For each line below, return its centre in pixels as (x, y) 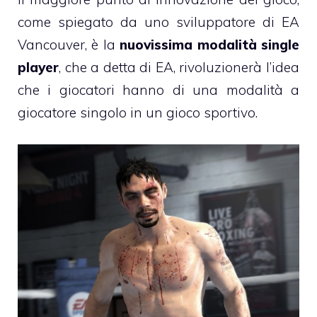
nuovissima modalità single (210, 45)
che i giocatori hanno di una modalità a (158, 90)
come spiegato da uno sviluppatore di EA (158, 22)
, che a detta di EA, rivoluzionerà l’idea (179, 68)
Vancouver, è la (69, 45)
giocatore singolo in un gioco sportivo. (138, 113)
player (38, 68)
